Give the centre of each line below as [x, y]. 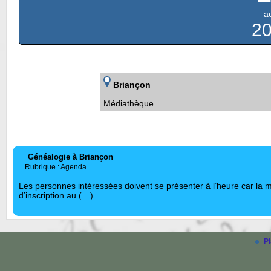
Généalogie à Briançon [70, 157]
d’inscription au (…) [56, 196]
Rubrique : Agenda [56, 167]
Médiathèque [129, 104]
